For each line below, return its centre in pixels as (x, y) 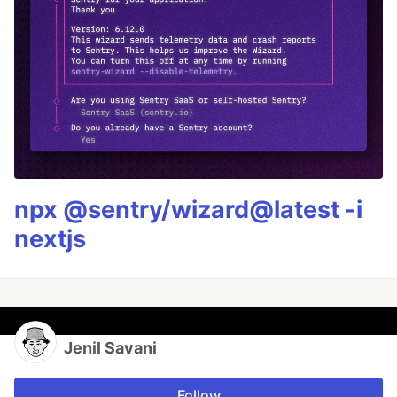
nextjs (50, 239)
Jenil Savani (110, 348)
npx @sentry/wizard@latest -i (188, 210)
